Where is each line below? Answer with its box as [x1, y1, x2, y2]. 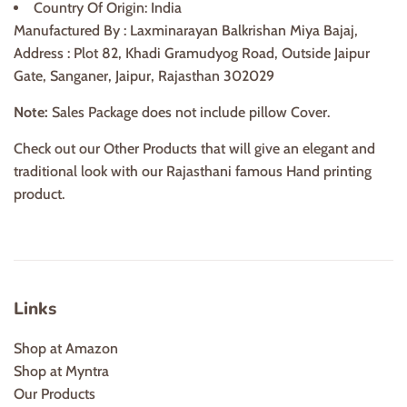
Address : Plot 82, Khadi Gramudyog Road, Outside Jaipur [14, 44, 370, 62]
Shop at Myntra [14, 362, 109, 380]
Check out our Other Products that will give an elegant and [14, 139, 375, 157]
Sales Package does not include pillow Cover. [48, 103, 330, 121]
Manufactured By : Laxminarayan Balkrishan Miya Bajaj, [14, 21, 358, 39]
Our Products [14, 384, 95, 402]
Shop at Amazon [14, 339, 118, 357]
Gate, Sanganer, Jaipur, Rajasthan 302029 [14, 66, 274, 84]
